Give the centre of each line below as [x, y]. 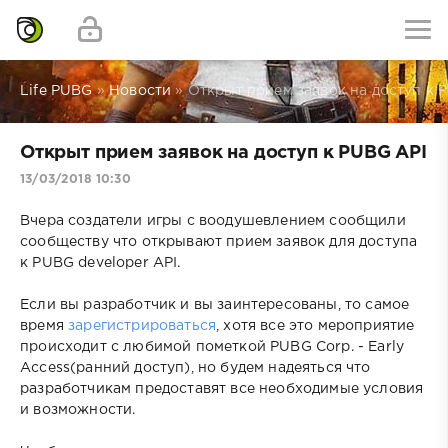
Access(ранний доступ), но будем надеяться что [195, 367]
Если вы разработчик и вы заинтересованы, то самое [215, 304]
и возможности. [78, 409]
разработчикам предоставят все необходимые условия [222, 388]
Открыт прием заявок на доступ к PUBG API [223, 153]
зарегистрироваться [142, 325]
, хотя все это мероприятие [315, 325]
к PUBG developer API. [100, 262]
